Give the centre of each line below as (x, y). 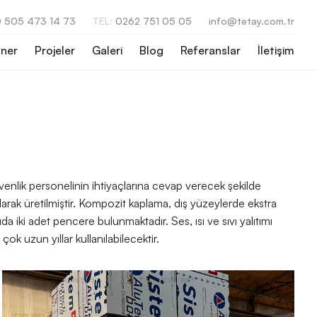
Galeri (107, 51)
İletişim (276, 51)
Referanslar (211, 51)
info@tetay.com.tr (252, 21)
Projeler (55, 51)
